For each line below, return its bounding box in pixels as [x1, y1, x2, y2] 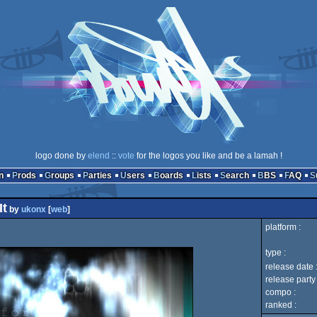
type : [265, 248, 286, 258]
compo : [265, 287, 296, 297]
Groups [50, 171, 74, 180]
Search [225, 171, 249, 180]
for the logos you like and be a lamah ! [134, 151, 282, 161]
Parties [88, 171, 112, 180]
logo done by [35, 151, 88, 161]
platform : [265, 222, 301, 232]
